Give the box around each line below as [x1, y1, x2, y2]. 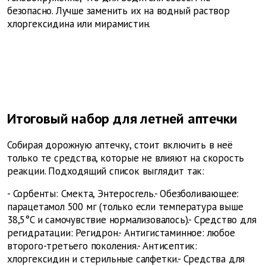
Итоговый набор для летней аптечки [7, 109, 237, 128]
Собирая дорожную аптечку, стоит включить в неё [7, 138, 233, 152]
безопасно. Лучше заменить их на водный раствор [7, 4, 230, 18]
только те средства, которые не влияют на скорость [7, 151, 245, 165]
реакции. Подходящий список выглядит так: [7, 164, 204, 178]
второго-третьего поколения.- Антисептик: [7, 239, 197, 253]
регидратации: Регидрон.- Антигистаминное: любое [7, 226, 235, 240]
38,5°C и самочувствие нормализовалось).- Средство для [7, 213, 256, 227]
